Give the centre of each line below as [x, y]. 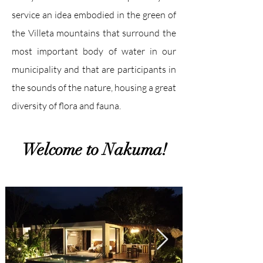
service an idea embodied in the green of [94, 15]
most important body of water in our [94, 51]
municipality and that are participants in [94, 69]
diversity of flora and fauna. [66, 106]
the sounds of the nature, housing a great [94, 87]
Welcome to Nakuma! [95, 150]
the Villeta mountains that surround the [94, 33]
